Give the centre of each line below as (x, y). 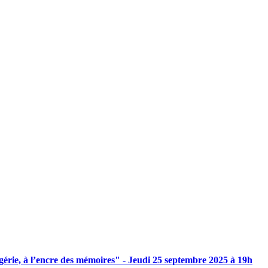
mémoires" (98, 260)
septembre (185, 260)
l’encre (44, 260)
